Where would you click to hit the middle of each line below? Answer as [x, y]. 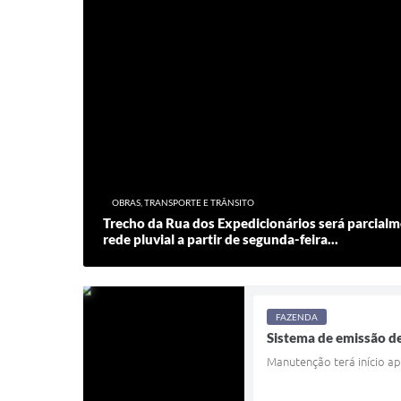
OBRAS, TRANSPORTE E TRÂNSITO [183, 202]
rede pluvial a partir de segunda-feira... [221, 239]
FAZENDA [297, 317]
